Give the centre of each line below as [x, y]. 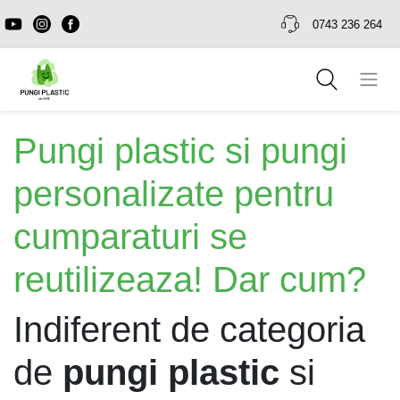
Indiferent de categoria [189, 330]
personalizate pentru [174, 193]
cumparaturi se [130, 236]
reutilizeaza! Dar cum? [190, 279]
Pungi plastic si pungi [180, 150]
